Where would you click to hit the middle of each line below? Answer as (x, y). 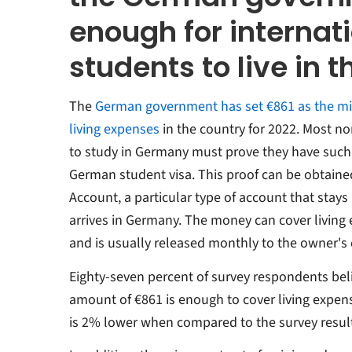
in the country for (212, 130)
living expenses (114, 130)
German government (158, 107)
